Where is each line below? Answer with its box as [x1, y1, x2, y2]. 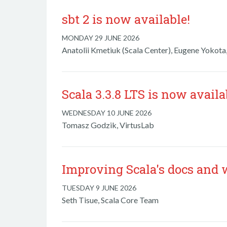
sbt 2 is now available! [62, 11, 190, 27]
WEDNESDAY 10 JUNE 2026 [62, 108, 152, 117]
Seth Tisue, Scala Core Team [62, 195, 159, 205]
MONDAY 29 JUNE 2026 [62, 33, 139, 42]
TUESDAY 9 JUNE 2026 [62, 183, 136, 192]
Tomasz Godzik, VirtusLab [62, 120, 154, 130]
